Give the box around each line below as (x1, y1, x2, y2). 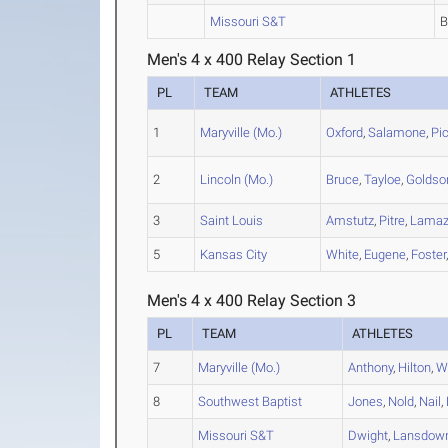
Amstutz (326, 213, 375, 228)
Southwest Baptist (198, 394, 303, 409)
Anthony (348, 360, 394, 375)
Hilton (398, 360, 432, 375)
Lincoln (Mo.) (200, 172, 274, 187)
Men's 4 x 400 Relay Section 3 (147, 291, 357, 310)
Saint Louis (200, 213, 264, 228)
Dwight (348, 428, 389, 443)
